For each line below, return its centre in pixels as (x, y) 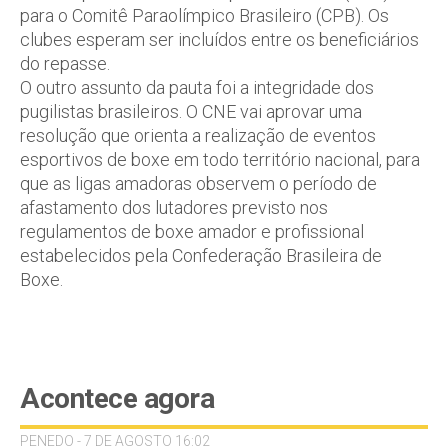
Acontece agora (117, 398)
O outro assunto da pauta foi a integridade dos (197, 87)
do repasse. (65, 63)
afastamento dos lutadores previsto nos (174, 207)
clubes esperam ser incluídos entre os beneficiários (219, 39)
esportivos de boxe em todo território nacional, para (220, 159)
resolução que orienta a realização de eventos (198, 135)
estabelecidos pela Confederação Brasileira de (201, 255)
